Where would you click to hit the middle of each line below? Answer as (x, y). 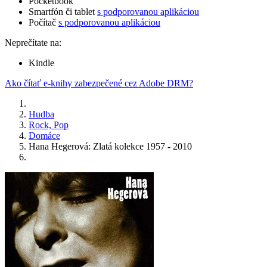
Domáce (44, 136)
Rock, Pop (49, 125)
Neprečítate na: (33, 43)
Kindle (41, 63)
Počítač (44, 23)
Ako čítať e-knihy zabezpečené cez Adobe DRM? (99, 83)
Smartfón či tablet (63, 12)
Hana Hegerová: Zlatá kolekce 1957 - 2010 (110, 147)
